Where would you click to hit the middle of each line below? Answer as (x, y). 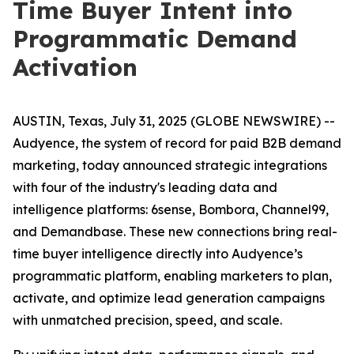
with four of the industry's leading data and (145, 187)
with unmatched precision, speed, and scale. (147, 320)
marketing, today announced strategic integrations (170, 165)
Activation (75, 67)
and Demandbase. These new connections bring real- (175, 232)
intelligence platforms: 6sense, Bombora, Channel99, (171, 209)
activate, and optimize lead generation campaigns (169, 298)
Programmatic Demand (155, 39)
